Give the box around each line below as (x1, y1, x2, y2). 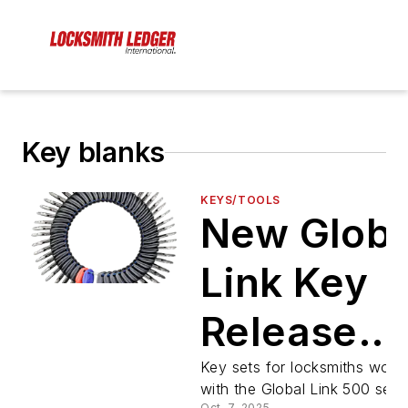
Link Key (200, 258, 369, 308)
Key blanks (22, 136, 165, 169)
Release (200, 307, 358, 357)
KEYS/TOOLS (200, 193, 280, 208)
